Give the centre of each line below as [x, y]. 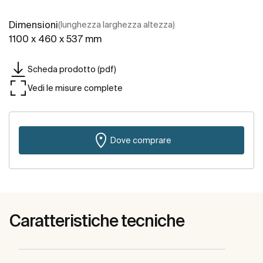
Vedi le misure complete [75, 88]
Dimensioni [33, 25]
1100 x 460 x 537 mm [55, 39]
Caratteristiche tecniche [97, 221]
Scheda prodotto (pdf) [72, 69]
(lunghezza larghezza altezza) [117, 25]
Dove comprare [141, 140]
